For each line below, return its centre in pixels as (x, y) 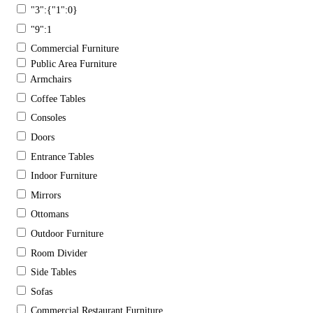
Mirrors (46, 195)
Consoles (48, 118)
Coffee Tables (58, 99)
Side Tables (53, 272)
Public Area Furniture (74, 64)
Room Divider (59, 253)
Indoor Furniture (64, 176)
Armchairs (51, 80)
